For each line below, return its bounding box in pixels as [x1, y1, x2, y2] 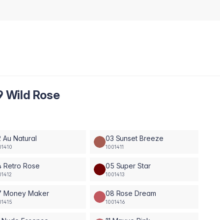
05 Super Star [105, 161, 151, 170]
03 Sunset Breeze [105, 134, 164, 142]
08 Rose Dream [105, 189, 157, 197]
